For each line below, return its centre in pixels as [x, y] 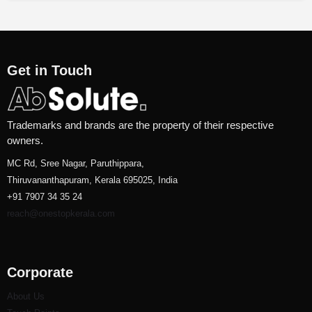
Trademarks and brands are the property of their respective [140, 125]
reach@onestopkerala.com [61, 213]
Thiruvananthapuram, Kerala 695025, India [92, 180]
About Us [26, 296]
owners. [25, 140]
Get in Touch [49, 70]
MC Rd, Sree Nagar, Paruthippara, [76, 163]
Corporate [40, 272]
